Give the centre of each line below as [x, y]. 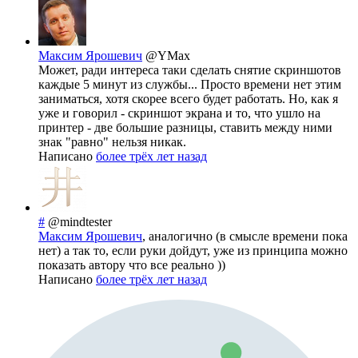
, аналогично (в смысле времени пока [245, 237]
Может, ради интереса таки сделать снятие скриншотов [190, 70]
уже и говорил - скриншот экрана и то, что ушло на [179, 113]
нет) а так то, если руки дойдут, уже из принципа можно [193, 251]
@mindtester [80, 222]
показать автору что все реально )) [132, 265]
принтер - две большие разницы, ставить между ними [185, 128]
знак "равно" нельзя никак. [112, 142]
